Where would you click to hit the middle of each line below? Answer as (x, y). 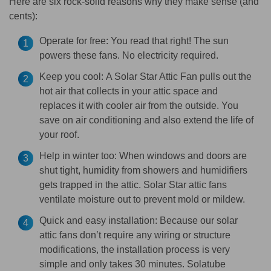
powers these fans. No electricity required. (129, 55)
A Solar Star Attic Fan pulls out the (178, 76)
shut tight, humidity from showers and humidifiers (143, 170)
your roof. (59, 134)
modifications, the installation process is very (135, 249)
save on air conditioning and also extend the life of (146, 120)
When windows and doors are (182, 155)
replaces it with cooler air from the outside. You (139, 105)
